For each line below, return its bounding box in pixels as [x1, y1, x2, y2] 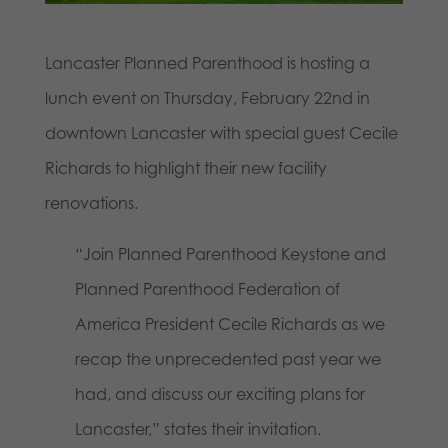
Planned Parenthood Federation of [74, 279, 340, 300]
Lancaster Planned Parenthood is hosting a [44, 53, 370, 74]
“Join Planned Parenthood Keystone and [74, 244, 386, 265]
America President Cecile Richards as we [74, 314, 385, 335]
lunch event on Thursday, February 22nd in [44, 88, 370, 109]
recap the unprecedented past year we [74, 349, 381, 370]
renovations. [44, 193, 138, 214]
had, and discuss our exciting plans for [74, 384, 365, 405]
